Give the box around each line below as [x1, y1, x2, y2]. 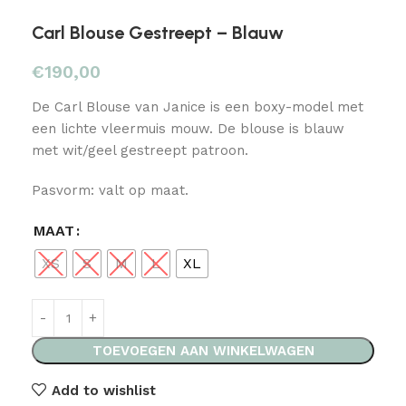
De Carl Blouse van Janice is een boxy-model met [32, 99, 363, 116]
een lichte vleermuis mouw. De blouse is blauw [32, 121, 344, 138]
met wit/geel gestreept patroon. [32, 142, 248, 159]
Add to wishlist [51, 382, 156, 399]
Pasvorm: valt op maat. [32, 182, 188, 199]
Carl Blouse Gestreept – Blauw [32, 22, 284, 44]
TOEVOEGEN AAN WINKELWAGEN [92, 343, 314, 360]
